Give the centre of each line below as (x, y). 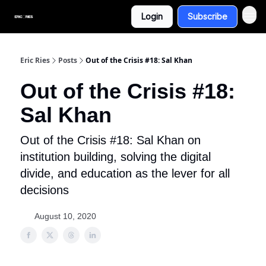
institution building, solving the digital (115, 157)
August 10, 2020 (65, 216)
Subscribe (208, 16)
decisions (45, 190)
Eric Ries (35, 60)
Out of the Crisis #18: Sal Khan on (110, 140)
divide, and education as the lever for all (125, 173)
